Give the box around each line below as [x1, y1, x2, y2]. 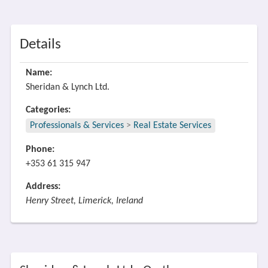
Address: [25, 182, 60, 191]
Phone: [25, 145, 54, 154]
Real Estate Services [133, 121, 211, 130]
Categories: [25, 105, 71, 115]
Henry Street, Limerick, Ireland [25, 196, 143, 206]
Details [19, 37, 61, 52]
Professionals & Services [29, 121, 124, 130]
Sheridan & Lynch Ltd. [25, 83, 109, 92]
